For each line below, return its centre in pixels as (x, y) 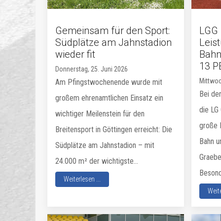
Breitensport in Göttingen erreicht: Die (114, 129)
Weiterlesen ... (82, 179)
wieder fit (75, 54)
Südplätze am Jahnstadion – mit (105, 145)
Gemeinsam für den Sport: (112, 30)
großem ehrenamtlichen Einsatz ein (109, 98)
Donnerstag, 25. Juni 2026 (92, 69)
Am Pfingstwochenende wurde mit (109, 82)
